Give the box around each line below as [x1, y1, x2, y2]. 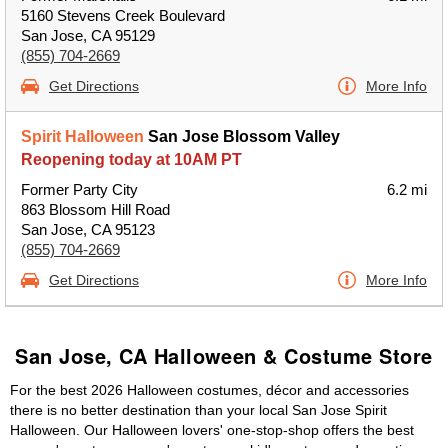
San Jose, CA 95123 [21, 221, 155, 238]
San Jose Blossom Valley [144, 128, 340, 145]
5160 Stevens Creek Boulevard [21, 7, 225, 24]
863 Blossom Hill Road [21, 201, 170, 218]
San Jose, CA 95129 [21, 27, 155, 44]
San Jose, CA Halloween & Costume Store [15, 341, 433, 370]
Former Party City [21, 181, 138, 198]
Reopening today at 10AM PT [21, 151, 242, 168]
